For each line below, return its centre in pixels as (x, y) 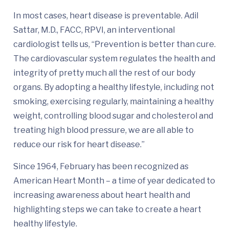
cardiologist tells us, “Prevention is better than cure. (114, 44)
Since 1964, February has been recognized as (101, 167)
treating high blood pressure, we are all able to (104, 130)
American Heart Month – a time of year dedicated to (114, 181)
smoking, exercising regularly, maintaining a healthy (113, 102)
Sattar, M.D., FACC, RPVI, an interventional (94, 30)
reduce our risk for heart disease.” (79, 145)
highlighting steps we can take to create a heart (107, 210)
